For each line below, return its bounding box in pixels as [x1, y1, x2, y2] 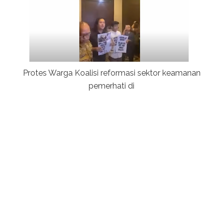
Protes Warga [22, 68, 75, 78]
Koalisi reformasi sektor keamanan [74, 68, 201, 78]
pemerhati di [89, 81, 134, 91]
